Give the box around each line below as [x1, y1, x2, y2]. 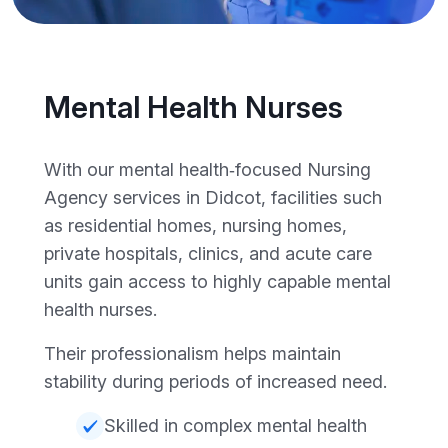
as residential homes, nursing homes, [44, 214, 347, 236]
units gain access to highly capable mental [44, 270, 391, 292]
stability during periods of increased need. [44, 370, 387, 392]
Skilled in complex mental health [104, 414, 367, 436]
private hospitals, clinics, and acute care [44, 242, 372, 264]
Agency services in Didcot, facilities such [44, 186, 382, 208]
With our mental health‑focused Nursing [44, 158, 371, 180]
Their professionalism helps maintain [44, 342, 341, 364]
